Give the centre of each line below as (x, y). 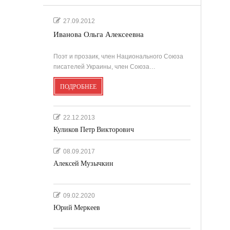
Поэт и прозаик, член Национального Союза (118, 56)
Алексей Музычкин (83, 163)
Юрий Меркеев (76, 207)
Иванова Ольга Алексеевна (98, 34)
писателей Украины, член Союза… (104, 66)
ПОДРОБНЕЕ (78, 87)
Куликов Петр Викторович (93, 129)
